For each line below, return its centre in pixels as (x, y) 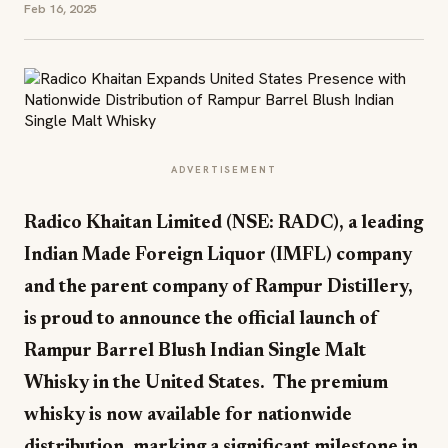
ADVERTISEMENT (224, 169)
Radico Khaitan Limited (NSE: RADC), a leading (223, 223)
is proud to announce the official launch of (201, 319)
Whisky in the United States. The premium (206, 383)
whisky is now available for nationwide (188, 415)
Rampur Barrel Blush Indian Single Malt (195, 351)
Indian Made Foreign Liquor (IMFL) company (218, 255)
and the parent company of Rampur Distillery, (218, 287)
